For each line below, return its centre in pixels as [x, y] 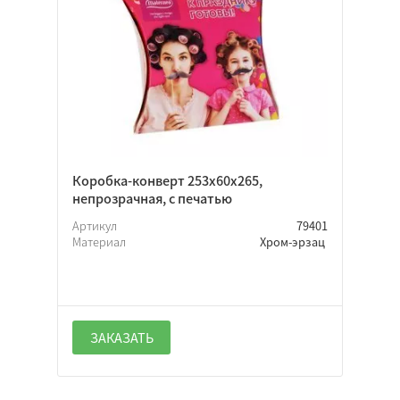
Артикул [96, 225]
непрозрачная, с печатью [152, 198]
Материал [100, 241]
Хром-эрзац [294, 241]
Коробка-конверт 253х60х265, [167, 180]
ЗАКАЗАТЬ [121, 337]
